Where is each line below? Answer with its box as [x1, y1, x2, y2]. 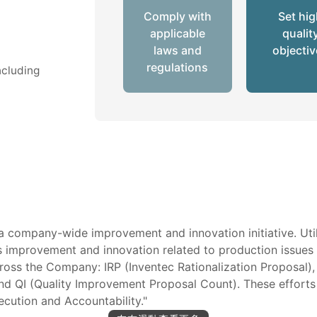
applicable [149, 26, 205, 41]
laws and [153, 43, 202, 58]
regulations [146, 60, 209, 75]
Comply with [143, 9, 212, 24]
